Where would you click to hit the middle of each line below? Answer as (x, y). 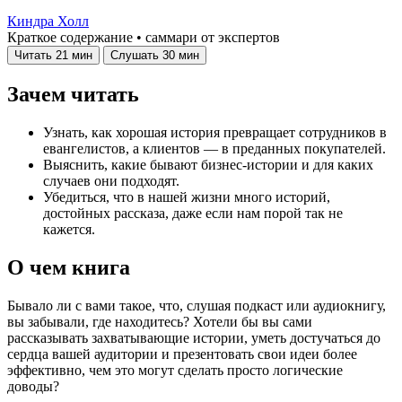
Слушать (135, 56)
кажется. (69, 230)
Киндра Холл (48, 22)
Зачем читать (73, 95)
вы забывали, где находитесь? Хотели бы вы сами (160, 322)
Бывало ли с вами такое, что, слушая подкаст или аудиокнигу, (197, 306)
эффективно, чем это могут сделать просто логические (175, 371)
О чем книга (69, 268)
